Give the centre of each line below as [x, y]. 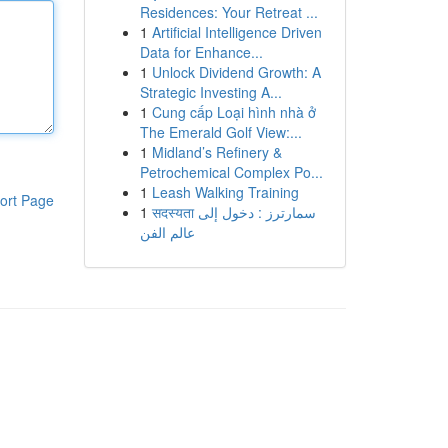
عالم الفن [167, 232]
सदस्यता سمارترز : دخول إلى [174, 212]
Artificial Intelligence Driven [236, 32]
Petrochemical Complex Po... [231, 172]
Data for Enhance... [201, 52]
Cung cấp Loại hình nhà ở [233, 112]
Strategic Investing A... [210, 92]
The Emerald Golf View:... [220, 132]
